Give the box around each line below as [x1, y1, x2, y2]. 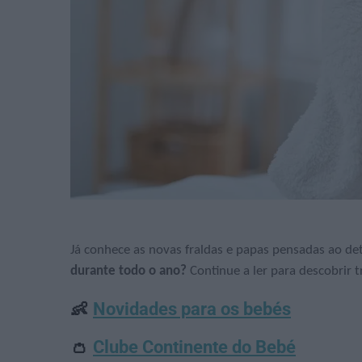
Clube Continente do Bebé [93, 336, 296, 357]
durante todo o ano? [70, 263, 190, 278]
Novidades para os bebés [93, 298, 291, 319]
